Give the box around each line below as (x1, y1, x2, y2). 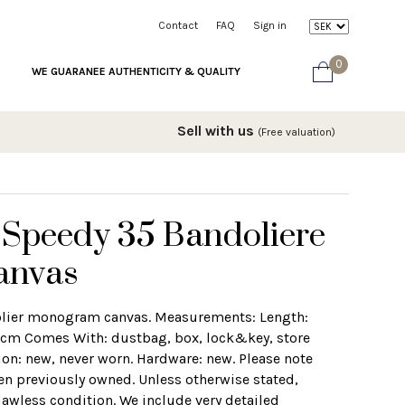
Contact (158, 19, 198, 32)
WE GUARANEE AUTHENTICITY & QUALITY (32, 64, 240, 78)
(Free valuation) (258, 125, 335, 138)
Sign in (253, 19, 287, 32)
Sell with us (177, 121, 258, 139)
